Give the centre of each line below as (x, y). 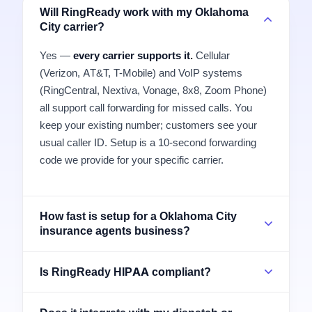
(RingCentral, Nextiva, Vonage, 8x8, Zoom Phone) (153, 91)
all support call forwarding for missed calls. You (146, 108)
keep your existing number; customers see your (148, 125)
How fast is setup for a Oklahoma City (138, 216)
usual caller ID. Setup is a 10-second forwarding (148, 143)
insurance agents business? (115, 231)
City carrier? (72, 26)
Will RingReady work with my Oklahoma (144, 11)
